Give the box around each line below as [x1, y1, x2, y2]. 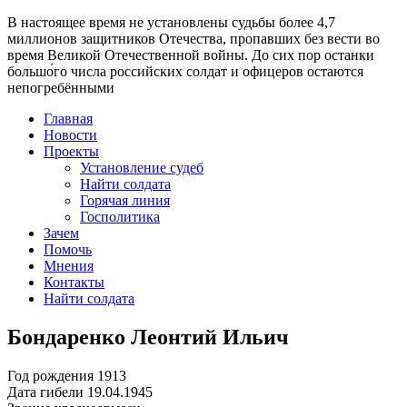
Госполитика [80, 209, 160, 224]
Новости [44, 127, 97, 143]
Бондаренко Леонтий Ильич [7, 324, 289, 349]
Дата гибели [7, 383, 84, 400]
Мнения [44, 258, 94, 273]
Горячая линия [80, 193, 170, 208]
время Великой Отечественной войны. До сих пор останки [7, 47, 374, 63]
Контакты [44, 274, 104, 290]
